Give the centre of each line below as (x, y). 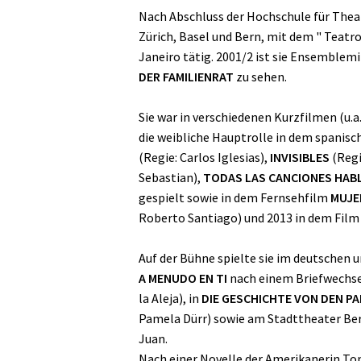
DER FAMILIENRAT (186, 77)
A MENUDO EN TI (183, 278)
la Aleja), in (170, 299)
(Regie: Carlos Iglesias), (204, 158)
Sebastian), (171, 178)
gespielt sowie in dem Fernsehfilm (234, 198)
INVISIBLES (300, 158)
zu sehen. (260, 77)
